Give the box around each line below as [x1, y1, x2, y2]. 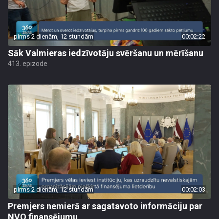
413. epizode [8, 60, 47, 67]
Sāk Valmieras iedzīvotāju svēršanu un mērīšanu [8, 48, 203, 58]
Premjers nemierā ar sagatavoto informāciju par [8, 201, 202, 211]
